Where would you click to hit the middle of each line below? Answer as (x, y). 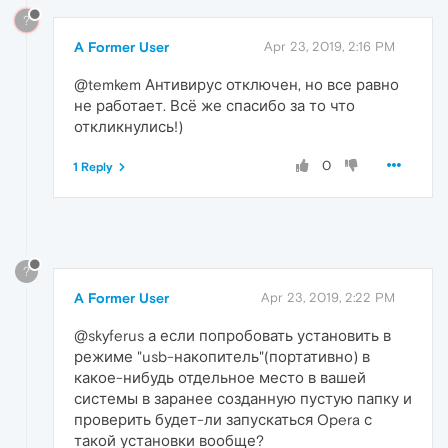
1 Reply (93, 167)
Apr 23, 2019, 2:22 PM (328, 298)
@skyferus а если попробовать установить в (232, 336)
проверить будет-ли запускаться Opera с (223, 420)
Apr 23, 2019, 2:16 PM (329, 47)
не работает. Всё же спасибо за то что (214, 106)
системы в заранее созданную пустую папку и (243, 399)
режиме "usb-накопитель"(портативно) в (222, 357)
